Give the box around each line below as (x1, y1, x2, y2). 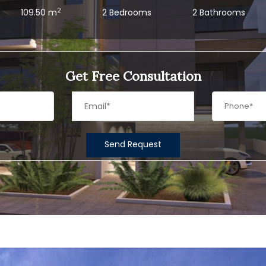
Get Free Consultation (65, 68, 201, 84)
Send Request (104, 138, 161, 150)
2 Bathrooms (192, 7, 245, 18)
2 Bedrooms (102, 7, 151, 18)
